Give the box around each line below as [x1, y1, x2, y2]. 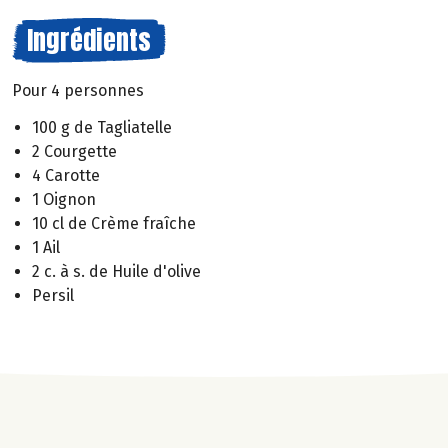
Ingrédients [27, 20, 151, 60]
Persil [32, 285, 74, 305]
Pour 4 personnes [12, 81, 144, 100]
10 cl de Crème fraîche [32, 213, 196, 233]
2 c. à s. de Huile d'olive [32, 261, 201, 281]
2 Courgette [32, 141, 117, 161]
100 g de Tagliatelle [32, 117, 172, 137]
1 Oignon [32, 189, 96, 209]
